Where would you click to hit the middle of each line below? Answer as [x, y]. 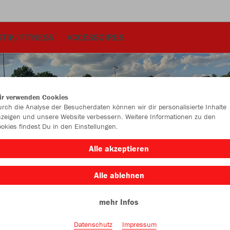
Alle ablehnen [119, 175]
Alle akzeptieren [119, 148]
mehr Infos [119, 202]
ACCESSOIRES [95, 37]
